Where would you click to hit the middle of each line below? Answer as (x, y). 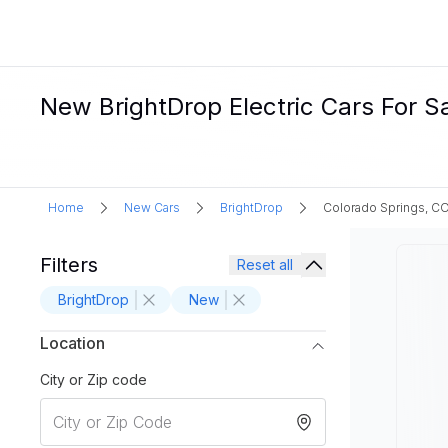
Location (72, 343)
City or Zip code (93, 379)
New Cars (152, 207)
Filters (69, 265)
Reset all (265, 264)
